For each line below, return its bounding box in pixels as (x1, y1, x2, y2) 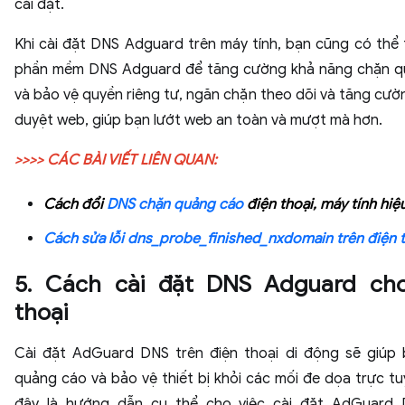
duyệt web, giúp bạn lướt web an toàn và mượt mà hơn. (14, 111, 382, 129)
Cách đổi (43, 195, 107, 213)
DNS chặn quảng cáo (107, 195, 243, 213)
